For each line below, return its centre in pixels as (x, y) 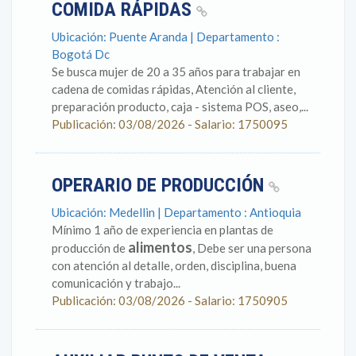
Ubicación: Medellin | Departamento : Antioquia (176, 212)
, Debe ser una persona (252, 248)
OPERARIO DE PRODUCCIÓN (160, 185)
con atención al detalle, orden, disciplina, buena (174, 265)
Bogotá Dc (81, 54)
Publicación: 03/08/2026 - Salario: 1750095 (170, 124)
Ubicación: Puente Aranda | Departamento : (166, 37)
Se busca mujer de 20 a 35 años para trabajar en (176, 72)
